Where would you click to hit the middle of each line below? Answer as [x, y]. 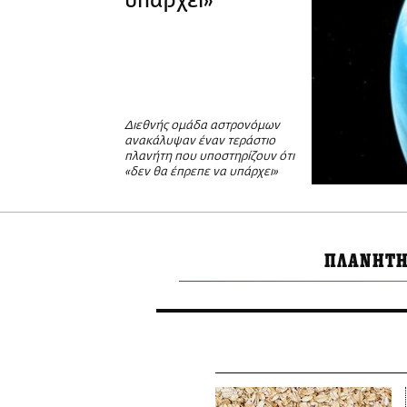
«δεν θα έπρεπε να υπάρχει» [201, 173]
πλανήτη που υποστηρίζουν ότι [209, 157]
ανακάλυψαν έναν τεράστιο [200, 142]
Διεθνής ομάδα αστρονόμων [202, 126]
